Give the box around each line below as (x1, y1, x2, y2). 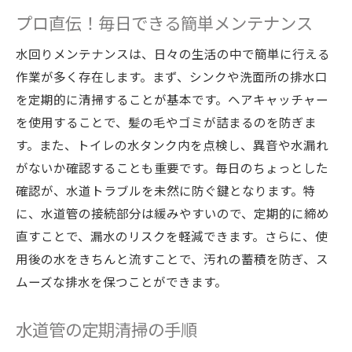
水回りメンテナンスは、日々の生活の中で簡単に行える (16, 45, 330, 62)
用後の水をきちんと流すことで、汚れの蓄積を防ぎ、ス (16, 250, 328, 267)
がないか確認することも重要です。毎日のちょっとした (16, 159, 328, 176)
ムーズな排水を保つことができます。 (16, 273, 227, 290)
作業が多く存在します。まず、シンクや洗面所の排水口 (16, 68, 328, 85)
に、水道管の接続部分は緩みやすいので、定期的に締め (16, 204, 329, 222)
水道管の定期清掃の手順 (16, 317, 197, 341)
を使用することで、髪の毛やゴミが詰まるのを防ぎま (16, 113, 317, 130)
